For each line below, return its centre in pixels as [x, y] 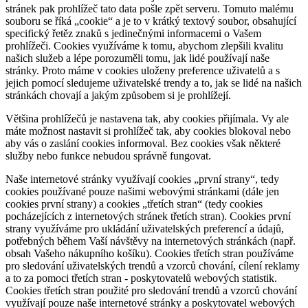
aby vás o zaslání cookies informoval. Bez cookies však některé [143, 143]
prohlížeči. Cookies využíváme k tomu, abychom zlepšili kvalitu [144, 45]
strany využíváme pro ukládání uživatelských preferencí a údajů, [145, 228]
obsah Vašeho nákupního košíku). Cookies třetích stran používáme [150, 253]
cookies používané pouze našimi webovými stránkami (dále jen [142, 191]
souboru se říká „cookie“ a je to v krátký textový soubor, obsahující [151, 21]
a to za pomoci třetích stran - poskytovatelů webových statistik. [141, 278]
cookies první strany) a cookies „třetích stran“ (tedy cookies [134, 203]
